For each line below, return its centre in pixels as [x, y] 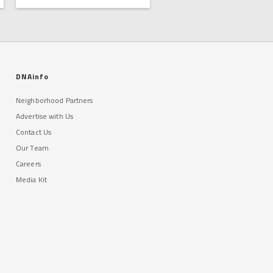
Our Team [32, 148]
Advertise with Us [45, 116]
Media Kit [32, 179]
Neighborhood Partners [55, 100]
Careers [28, 164]
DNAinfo [33, 76]
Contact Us [34, 132]
